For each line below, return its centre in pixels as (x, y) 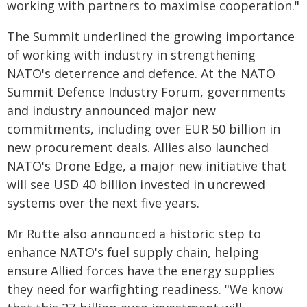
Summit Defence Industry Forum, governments (146, 91)
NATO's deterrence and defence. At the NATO (141, 73)
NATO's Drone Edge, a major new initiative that (147, 165)
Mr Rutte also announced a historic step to (134, 233)
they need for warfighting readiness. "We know (145, 289)
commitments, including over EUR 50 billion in (144, 128)
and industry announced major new (111, 110)
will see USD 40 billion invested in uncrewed (136, 184)
